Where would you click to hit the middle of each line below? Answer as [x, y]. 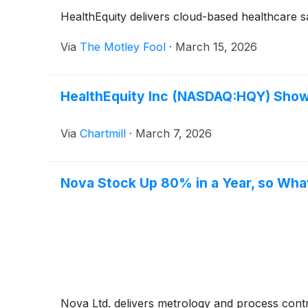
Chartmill [103, 134]
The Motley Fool [123, 47]
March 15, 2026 [216, 47]
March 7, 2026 [174, 134]
